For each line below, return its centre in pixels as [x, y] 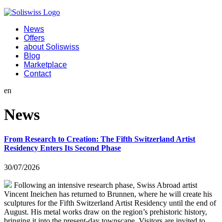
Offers [34, 38]
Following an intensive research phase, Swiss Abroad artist [105, 185]
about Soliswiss [52, 47]
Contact [37, 74]
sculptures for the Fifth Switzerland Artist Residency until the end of [110, 203]
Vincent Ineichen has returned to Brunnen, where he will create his [108, 194]
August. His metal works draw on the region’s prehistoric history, [106, 212]
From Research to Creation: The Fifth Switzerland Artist [100, 139]
